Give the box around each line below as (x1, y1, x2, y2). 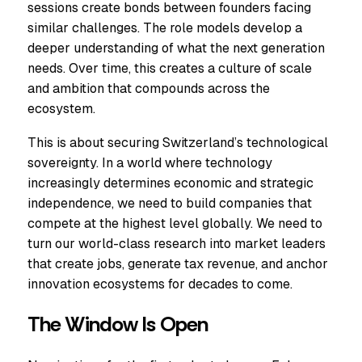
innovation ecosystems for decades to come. (27, 275, 293, 293)
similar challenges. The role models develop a (27, 19, 302, 37)
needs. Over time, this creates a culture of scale (27, 60, 312, 78)
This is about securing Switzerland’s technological (27, 133, 328, 151)
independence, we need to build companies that (27, 194, 312, 212)
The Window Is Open (27, 310, 208, 338)
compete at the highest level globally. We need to (27, 214, 322, 232)
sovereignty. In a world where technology (27, 154, 272, 171)
